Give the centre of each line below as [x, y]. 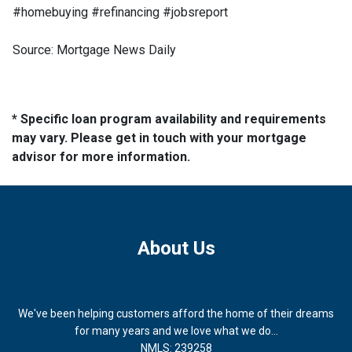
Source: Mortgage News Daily [94, 49]
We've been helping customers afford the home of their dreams [176, 313]
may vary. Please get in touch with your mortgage [159, 137]
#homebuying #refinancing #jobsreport [120, 12]
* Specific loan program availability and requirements [169, 119]
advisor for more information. [101, 156]
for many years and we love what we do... [176, 330]
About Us [176, 248]
